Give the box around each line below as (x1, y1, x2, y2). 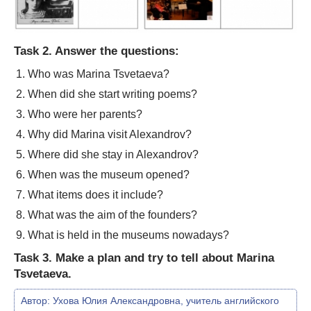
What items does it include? (28, 189, 163, 201)
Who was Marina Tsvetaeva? (28, 68, 169, 81)
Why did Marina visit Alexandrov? (28, 128, 192, 141)
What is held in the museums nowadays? (28, 229, 229, 242)
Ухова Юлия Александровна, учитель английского (53, 295, 279, 307)
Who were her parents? (28, 108, 142, 121)
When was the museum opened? (28, 169, 190, 181)
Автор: (21, 295, 53, 307)
